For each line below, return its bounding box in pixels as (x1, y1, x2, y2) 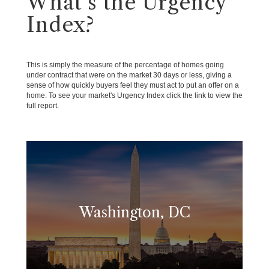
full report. (26, 101, 59, 110)
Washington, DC (79, 204, 190, 222)
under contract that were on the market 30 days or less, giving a (26, 71, 232, 79)
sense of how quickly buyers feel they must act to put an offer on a (26, 81, 239, 89)
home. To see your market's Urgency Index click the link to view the (26, 91, 243, 100)
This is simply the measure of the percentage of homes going (26, 61, 224, 69)
